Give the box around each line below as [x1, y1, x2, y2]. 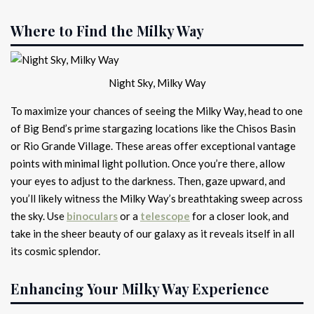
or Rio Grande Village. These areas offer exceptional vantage [11, 139, 296, 152]
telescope [140, 209, 190, 222]
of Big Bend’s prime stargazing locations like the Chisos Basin [11, 121, 296, 135]
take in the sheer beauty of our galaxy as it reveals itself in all [11, 226, 294, 240]
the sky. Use [11, 209, 67, 222]
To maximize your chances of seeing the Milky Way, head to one [11, 104, 303, 117]
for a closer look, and [190, 209, 289, 222]
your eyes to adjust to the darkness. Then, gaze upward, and [11, 174, 285, 187]
